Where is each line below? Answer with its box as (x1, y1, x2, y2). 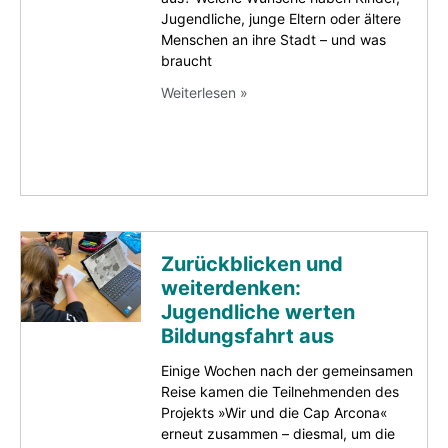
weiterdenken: (161, 276, 301, 301)
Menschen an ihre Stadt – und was (161, 30, 386, 48)
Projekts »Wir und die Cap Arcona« (161, 404, 388, 422)
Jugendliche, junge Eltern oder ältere (161, 9, 401, 27)
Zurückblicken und (161, 252, 343, 277)
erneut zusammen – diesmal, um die (161, 425, 395, 443)
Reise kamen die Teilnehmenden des (161, 383, 399, 401)
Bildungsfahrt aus (161, 324, 334, 349)
